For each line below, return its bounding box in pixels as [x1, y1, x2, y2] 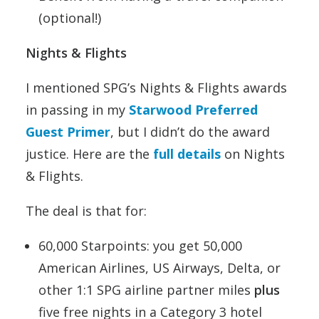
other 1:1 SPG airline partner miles [38, 281, 254, 298]
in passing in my [26, 101, 129, 118]
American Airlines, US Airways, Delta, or [38, 259, 281, 276]
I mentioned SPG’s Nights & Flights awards [26, 79, 287, 96]
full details [153, 145, 221, 162]
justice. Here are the [26, 145, 153, 162]
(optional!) [38, 9, 101, 26]
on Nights [221, 145, 285, 162]
